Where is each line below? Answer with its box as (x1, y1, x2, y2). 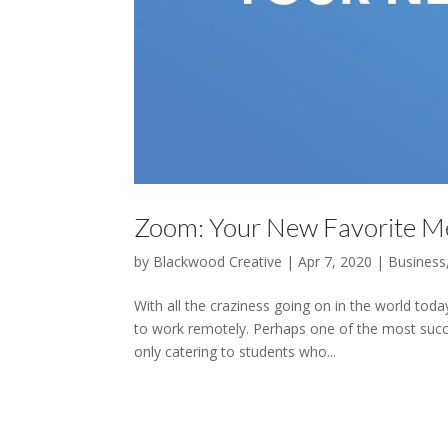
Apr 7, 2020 (298, 252, 373, 272)
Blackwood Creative (153, 252, 283, 272)
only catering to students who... (134, 342, 337, 362)
